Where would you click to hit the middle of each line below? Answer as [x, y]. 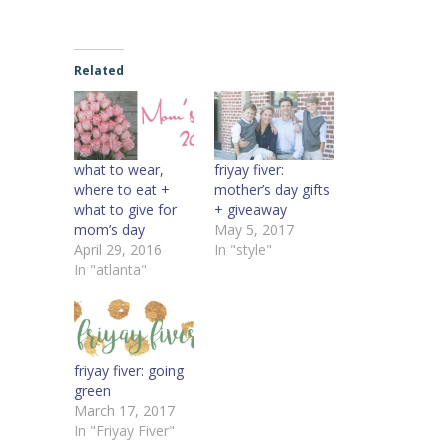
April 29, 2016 [118, 249]
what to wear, [119, 169]
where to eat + [122, 189]
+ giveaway [250, 209]
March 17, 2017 [124, 411]
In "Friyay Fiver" [124, 431]
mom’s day [109, 229]
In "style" [243, 249]
